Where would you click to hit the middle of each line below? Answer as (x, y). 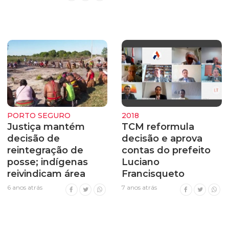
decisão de (33, 139)
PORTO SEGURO (39, 115)
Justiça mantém (46, 127)
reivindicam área (46, 174)
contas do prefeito (166, 150)
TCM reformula (158, 127)
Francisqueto (153, 174)
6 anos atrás (25, 187)
